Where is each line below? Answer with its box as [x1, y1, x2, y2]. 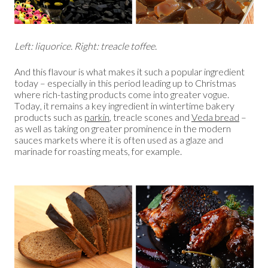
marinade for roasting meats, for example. [14, 145, 182, 157]
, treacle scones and [109, 111, 191, 123]
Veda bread [191, 111, 239, 123]
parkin [84, 111, 109, 123]
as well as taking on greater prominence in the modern [14, 123, 231, 135]
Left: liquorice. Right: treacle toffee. [14, 40, 159, 52]
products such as [14, 111, 84, 123]
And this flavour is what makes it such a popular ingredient [14, 66, 245, 78]
